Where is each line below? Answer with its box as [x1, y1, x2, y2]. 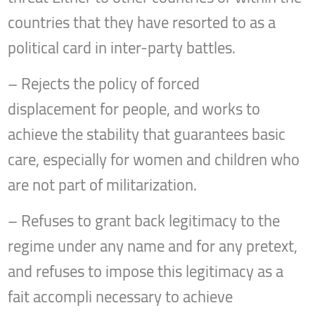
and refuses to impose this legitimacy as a [8, 257, 284, 287]
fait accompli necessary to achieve [8, 282, 233, 312]
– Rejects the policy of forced [8, 69, 200, 99]
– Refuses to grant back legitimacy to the [8, 206, 281, 236]
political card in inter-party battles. [8, 33, 236, 63]
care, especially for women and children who [8, 145, 300, 175]
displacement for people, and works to [8, 94, 261, 124]
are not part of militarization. [8, 170, 198, 200]
